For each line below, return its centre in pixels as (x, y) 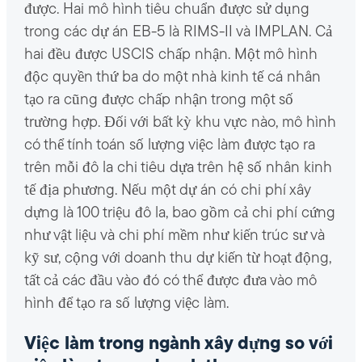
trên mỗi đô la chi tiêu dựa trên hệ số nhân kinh (178, 168)
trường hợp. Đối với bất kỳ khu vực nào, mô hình (180, 123)
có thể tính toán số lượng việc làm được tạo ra (169, 145)
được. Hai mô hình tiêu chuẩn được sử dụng (166, 10)
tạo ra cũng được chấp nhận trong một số (158, 100)
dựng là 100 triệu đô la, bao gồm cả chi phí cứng (179, 213)
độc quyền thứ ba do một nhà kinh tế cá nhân (172, 78)
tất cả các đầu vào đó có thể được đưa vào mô (170, 281)
